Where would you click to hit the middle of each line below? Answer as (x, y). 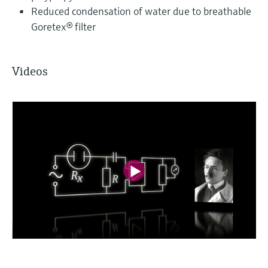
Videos (30, 71)
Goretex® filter (63, 26)
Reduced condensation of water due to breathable (141, 11)
